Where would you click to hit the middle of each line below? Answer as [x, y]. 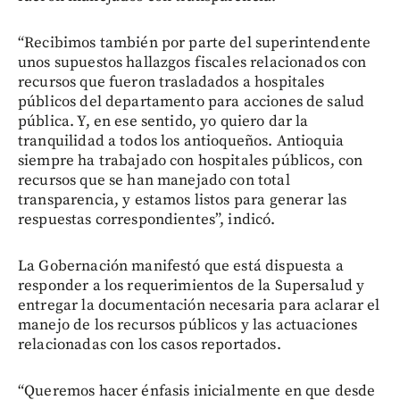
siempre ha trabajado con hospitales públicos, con [191, 161]
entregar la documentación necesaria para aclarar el [199, 306]
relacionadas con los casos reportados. [150, 345]
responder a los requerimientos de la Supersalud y [192, 286]
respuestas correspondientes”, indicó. [147, 220]
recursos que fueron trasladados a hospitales [171, 83]
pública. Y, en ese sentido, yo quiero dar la [163, 122]
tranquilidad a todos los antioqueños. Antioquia [181, 142]
